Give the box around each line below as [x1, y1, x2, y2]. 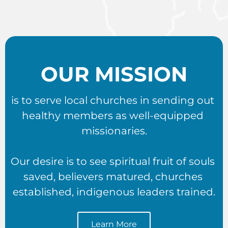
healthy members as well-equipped [22, 109, 204, 122]
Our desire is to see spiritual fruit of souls [11, 155, 215, 168]
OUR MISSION [41, 62, 187, 87]
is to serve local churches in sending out [11, 94, 214, 107]
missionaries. [81, 125, 147, 137]
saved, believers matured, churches [23, 170, 203, 183]
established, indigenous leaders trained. [13, 186, 215, 198]
